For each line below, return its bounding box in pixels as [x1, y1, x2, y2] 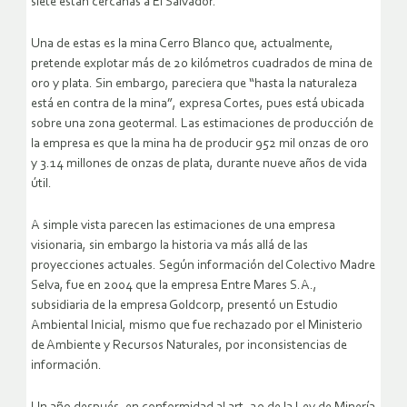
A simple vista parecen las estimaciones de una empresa [31, 218, 335, 233]
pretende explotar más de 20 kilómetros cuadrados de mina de [31, 56, 372, 71]
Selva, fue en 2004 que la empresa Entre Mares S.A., [31, 278, 317, 293]
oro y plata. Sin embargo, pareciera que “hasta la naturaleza [31, 76, 357, 91]
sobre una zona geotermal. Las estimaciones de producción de [31, 116, 373, 131]
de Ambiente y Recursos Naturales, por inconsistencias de [31, 338, 347, 352]
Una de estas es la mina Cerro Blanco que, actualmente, [31, 36, 333, 51]
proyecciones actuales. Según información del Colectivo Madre [31, 258, 375, 273]
